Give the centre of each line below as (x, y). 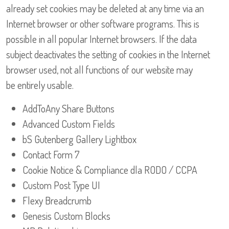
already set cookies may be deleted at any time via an (105, 8)
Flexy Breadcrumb (57, 201)
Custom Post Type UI (61, 185)
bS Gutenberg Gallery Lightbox (79, 139)
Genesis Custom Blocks (66, 216)
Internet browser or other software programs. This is (103, 24)
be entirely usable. (40, 85)
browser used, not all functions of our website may (99, 70)
